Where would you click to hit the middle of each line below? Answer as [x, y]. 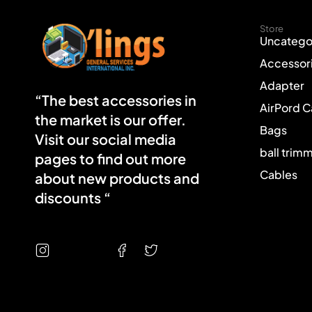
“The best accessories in [116, 100]
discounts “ [73, 198]
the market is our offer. [110, 120]
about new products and [117, 178]
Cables [279, 174]
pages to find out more [110, 159]
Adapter [282, 85]
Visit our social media [106, 139]
